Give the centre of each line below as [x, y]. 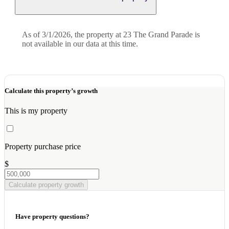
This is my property [36, 110]
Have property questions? [52, 216]
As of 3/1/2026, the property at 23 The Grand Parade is [111, 35]
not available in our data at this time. [80, 44]
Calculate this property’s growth [51, 90]
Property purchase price [43, 146]
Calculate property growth [46, 185]
